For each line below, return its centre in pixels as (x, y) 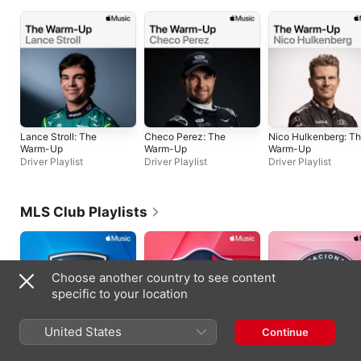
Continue (285, 332)
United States (83, 332)
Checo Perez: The (185, 136)
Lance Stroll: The (58, 136)
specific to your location (120, 294)
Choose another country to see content (164, 278)
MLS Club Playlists (84, 212)
